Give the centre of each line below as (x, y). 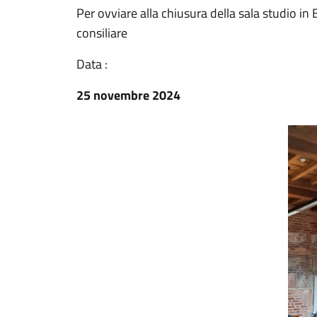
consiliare (102, 33)
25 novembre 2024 (128, 95)
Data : (92, 64)
